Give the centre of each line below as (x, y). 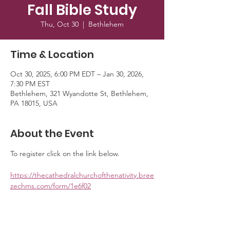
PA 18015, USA (34, 103)
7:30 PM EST (30, 84)
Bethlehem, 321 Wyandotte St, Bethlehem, (79, 93)
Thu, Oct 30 (60, 24)
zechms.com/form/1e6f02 (51, 186)
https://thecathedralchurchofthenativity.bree (82, 175)
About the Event (52, 133)
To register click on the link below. (66, 154)
